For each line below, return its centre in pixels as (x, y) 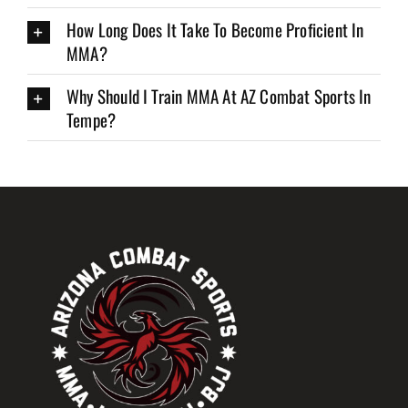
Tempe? (91, 120)
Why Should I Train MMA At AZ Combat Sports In (219, 96)
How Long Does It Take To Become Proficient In (215, 30)
